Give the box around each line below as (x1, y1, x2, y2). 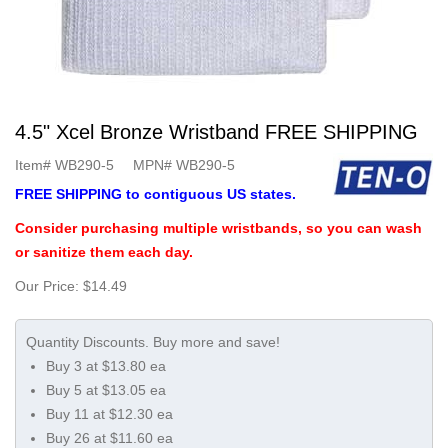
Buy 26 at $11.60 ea (46, 430, 173, 446)
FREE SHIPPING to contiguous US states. (15, 186, 296, 202)
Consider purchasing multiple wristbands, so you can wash (15, 220, 422, 236)
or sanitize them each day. (15, 244, 193, 260)
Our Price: (15, 278, 79, 294)
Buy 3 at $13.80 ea (46, 358, 166, 374)
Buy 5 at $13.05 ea (46, 382, 166, 398)
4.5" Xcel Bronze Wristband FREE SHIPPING (15, 121, 418, 143)
